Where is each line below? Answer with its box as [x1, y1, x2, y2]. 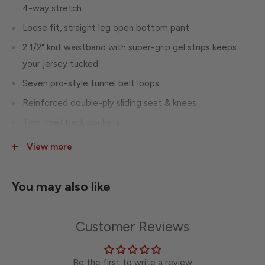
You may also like [12, 179, 111, 195]
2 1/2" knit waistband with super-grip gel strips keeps [22, 41, 237, 53]
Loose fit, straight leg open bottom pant [22, 22, 189, 33]
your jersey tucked [22, 58, 98, 69]
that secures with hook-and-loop [22, 153, 157, 164]
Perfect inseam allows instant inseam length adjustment [22, 136, 253, 147]
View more [27, 141, 72, 153]
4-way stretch [22, 2, 82, 14]
